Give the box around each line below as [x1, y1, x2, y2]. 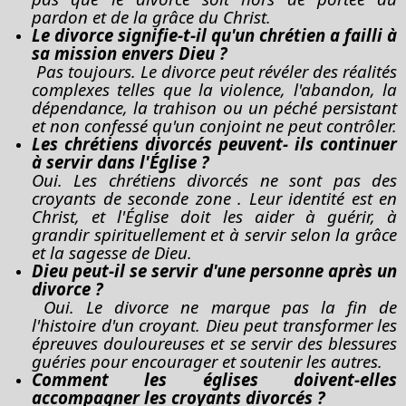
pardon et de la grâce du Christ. [32, 5, 271, 28]
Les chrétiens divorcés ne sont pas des [73, 168, 398, 191]
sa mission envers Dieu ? [32, 41, 227, 64]
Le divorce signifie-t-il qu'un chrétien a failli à [32, 23, 397, 46]
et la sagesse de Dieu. [32, 240, 192, 264]
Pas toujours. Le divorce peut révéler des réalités [32, 59, 397, 82]
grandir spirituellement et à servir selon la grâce [32, 222, 397, 246]
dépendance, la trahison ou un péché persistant [32, 95, 397, 119]
